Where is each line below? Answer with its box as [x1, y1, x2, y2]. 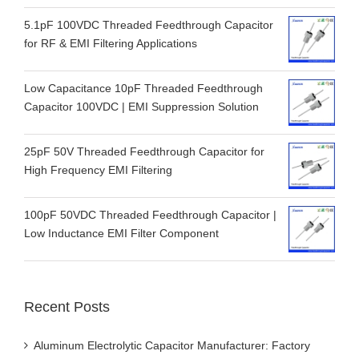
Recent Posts [24, 299, 110, 316]
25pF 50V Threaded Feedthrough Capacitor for [24, 145, 264, 159]
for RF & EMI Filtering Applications [24, 37, 197, 50]
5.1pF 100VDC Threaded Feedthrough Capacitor [24, 18, 273, 32]
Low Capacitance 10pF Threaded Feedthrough [24, 82, 263, 95]
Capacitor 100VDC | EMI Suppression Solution [24, 100, 259, 114]
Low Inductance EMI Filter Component [24, 227, 219, 240]
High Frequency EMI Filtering [24, 163, 172, 177]
